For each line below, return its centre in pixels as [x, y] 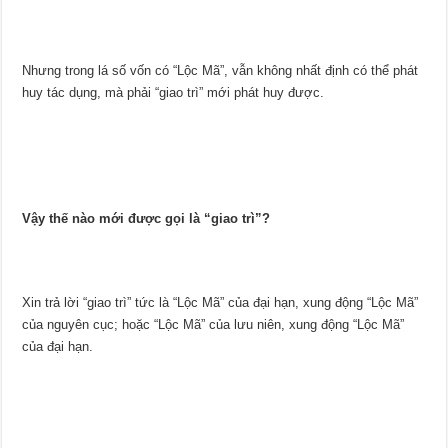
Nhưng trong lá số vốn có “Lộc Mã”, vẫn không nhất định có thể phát [220, 71]
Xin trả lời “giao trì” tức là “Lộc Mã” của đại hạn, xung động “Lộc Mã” [220, 303]
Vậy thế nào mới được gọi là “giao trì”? [146, 219]
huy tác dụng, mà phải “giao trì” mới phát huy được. [173, 93]
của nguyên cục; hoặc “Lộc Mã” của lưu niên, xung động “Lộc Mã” [213, 325]
